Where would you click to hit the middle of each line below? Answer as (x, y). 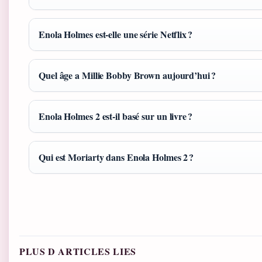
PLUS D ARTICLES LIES (78, 251)
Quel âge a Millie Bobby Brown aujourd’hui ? (127, 75)
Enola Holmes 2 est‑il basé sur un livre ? (116, 116)
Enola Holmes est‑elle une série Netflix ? (116, 35)
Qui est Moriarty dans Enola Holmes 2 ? (116, 157)
